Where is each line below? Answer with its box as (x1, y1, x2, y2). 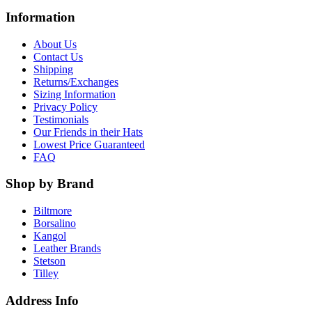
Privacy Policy (33, 100, 97, 113)
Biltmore (33, 205, 72, 217)
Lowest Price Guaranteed (33, 138, 145, 150)
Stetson (33, 255, 65, 267)
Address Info (6, 292, 79, 308)
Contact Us (33, 50, 83, 63)
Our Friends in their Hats (33, 125, 143, 138)
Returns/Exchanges (33, 75, 118, 88)
